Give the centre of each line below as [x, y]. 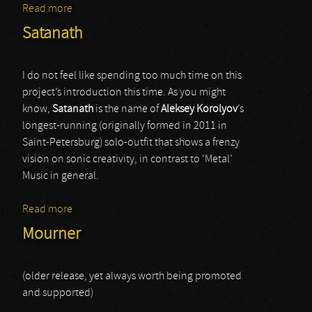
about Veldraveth [112, 9]
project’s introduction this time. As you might [124, 93]
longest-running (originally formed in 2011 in [125, 126]
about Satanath [108, 210]
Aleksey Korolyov [199, 109]
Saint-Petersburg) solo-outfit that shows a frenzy [131, 143]
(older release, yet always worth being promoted [132, 276]
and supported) [58, 293]
